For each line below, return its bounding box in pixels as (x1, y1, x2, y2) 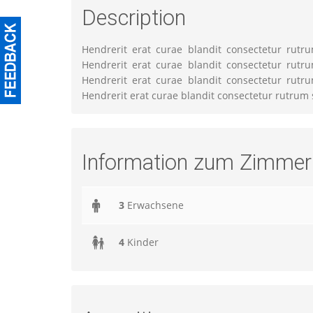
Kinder (124, 235, 159, 249)
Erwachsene (124, 198, 184, 212)
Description (82, 5, 186, 31)
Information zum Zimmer (82, 150, 312, 176)
